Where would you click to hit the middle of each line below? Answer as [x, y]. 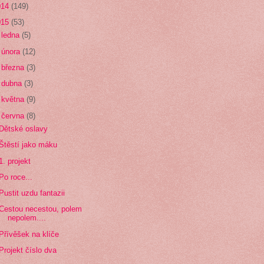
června [14, 115]
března [14, 67]
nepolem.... [27, 218]
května [14, 100]
